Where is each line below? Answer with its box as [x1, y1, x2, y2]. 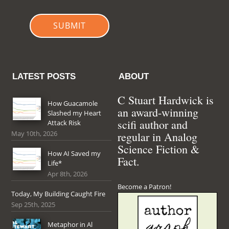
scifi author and [118, 117, 188, 132]
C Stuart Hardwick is [118, 92, 214, 107]
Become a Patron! [118, 182, 172, 192]
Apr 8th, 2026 [48, 169, 88, 178]
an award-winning [118, 104, 199, 120]
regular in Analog [118, 129, 198, 144]
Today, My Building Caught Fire [11, 189, 106, 198]
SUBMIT [53, 19, 86, 31]
